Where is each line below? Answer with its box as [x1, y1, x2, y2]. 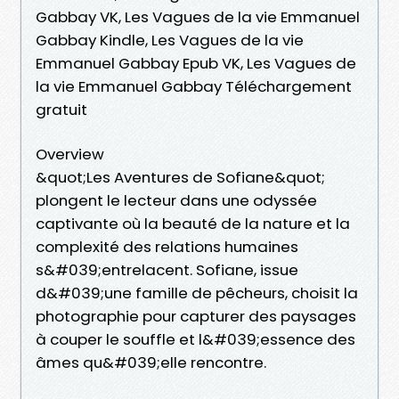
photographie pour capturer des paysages [36, 305, 356, 327]
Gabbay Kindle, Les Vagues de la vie [36, 28, 304, 51]
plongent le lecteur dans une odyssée [36, 189, 317, 211]
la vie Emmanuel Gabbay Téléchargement [36, 75, 352, 97]
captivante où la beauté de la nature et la [36, 212, 350, 234]
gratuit [36, 98, 87, 120]
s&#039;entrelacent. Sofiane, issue [36, 258, 298, 281]
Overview [36, 142, 104, 165]
